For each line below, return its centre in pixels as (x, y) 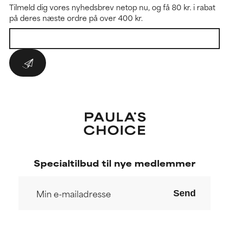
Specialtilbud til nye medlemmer (114, 163)
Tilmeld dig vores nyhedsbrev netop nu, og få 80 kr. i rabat (112, 7)
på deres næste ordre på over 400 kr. (76, 18)
